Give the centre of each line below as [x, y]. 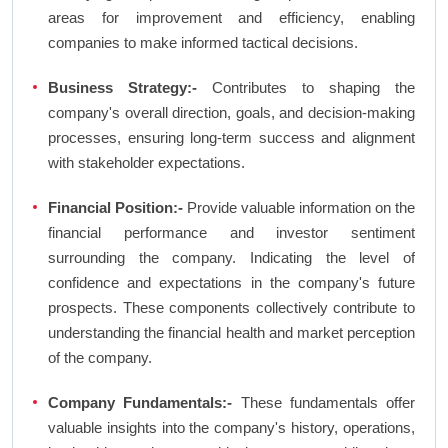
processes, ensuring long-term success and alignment [231, 138]
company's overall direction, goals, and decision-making [231, 113]
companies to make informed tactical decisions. [203, 43]
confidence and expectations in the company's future [231, 283]
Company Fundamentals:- [140, 403]
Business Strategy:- [122, 88]
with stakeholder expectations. [146, 163]
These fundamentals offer [323, 403]
